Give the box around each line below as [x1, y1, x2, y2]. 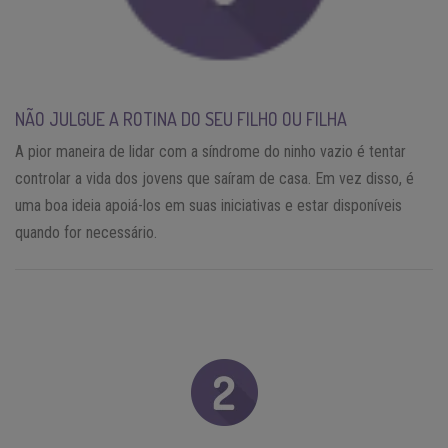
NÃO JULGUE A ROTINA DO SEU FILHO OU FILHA [15, 108, 347, 131]
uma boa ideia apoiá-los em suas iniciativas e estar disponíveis [15, 196, 402, 216]
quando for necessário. [15, 223, 157, 243]
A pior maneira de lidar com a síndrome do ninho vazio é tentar [15, 142, 406, 162]
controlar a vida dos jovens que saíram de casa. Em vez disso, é [15, 169, 414, 189]
